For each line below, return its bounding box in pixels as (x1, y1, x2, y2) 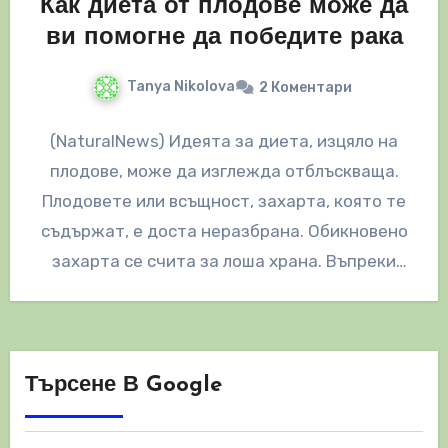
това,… (197, 281, 251, 302)
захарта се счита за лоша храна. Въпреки (52, 251, 396, 272)
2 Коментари (258, 79, 352, 97)
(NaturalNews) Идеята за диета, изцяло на (50, 131, 398, 152)
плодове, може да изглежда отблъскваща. (49, 161, 399, 182)
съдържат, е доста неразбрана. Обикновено (40, 221, 408, 242)
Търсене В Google (24, 374, 222, 398)
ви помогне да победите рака (45, 26, 403, 51)
